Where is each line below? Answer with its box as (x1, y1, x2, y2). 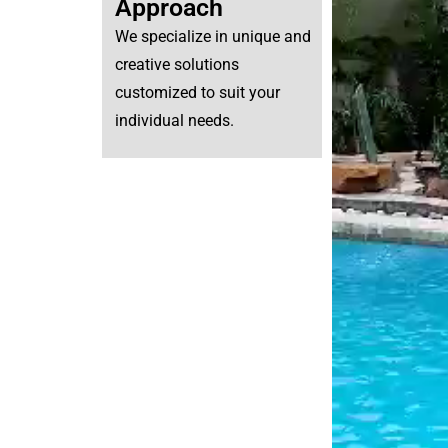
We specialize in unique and (115, 27, 311, 47)
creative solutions (115, 55, 239, 75)
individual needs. (115, 111, 234, 131)
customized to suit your (115, 83, 280, 103)
